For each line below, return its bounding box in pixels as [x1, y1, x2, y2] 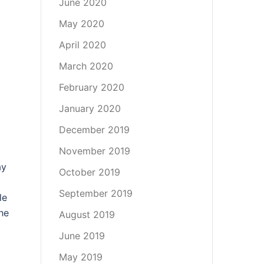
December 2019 [58, 124, 130, 136]
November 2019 [58, 145, 130, 157]
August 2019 [58, 209, 115, 220]
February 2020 [58, 81, 124, 93]
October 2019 [58, 166, 120, 178]
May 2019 [58, 251, 103, 263]
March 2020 [58, 60, 113, 72]
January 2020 [58, 103, 121, 114]
